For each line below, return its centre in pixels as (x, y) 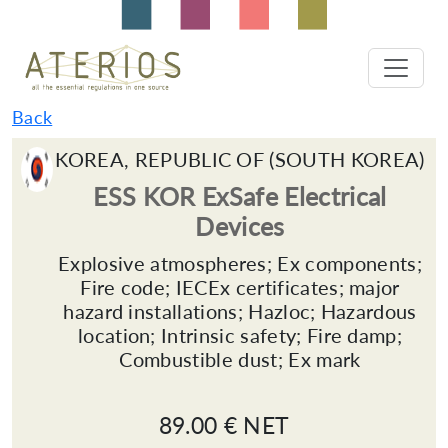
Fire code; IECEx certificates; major (240, 287)
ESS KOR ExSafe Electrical (240, 196)
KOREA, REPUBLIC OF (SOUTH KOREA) (240, 159)
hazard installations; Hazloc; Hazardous (240, 311)
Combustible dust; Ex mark (240, 359)
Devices (240, 226)
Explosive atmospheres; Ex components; (240, 263)
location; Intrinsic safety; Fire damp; (240, 335)
